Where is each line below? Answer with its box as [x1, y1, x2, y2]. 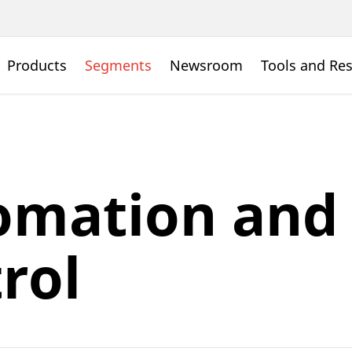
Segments [85, 56, 152, 75]
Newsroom [170, 56, 243, 75]
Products [7, 56, 67, 75]
